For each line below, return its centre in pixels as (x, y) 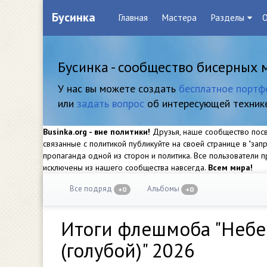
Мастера (179, 18)
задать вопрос (111, 103)
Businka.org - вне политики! (97, 132)
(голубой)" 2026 (128, 250)
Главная (133, 18)
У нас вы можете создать (118, 89)
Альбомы (163, 189)
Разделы (228, 18)
